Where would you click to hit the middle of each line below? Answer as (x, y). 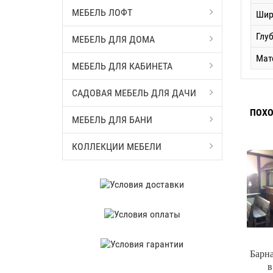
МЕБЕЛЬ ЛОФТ (102, 12)
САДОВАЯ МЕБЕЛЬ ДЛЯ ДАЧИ (134, 93)
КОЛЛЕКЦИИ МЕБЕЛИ (117, 147)
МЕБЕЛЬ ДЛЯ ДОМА (113, 39)
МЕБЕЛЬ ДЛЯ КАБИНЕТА (122, 66)
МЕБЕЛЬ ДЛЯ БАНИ (112, 120)
